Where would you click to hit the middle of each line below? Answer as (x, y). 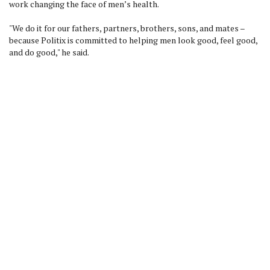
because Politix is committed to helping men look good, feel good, (133, 40)
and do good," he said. (50, 52)
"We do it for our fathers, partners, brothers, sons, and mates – (127, 28)
